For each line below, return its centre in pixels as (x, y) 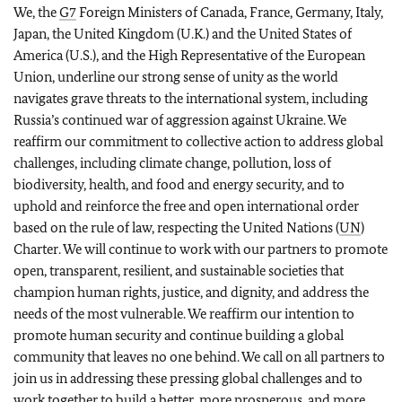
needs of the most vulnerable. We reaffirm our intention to (184, 314)
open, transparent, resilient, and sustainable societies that (179, 271)
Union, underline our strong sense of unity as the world (176, 77)
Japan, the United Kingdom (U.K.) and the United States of (183, 34)
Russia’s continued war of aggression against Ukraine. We (180, 120)
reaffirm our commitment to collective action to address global (198, 141)
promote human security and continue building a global (179, 335)
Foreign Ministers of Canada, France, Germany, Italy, (230, 12)
